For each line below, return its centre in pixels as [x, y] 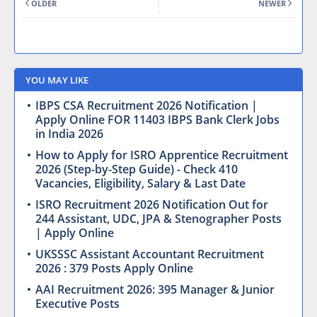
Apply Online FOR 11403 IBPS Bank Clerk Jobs [157, 120]
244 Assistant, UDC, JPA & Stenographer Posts [158, 219]
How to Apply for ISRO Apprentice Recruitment [162, 155]
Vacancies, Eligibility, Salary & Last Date [140, 184]
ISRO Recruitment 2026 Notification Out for [152, 205]
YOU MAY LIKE [57, 80]
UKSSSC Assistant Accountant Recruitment [150, 254]
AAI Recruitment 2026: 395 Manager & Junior [155, 290]
